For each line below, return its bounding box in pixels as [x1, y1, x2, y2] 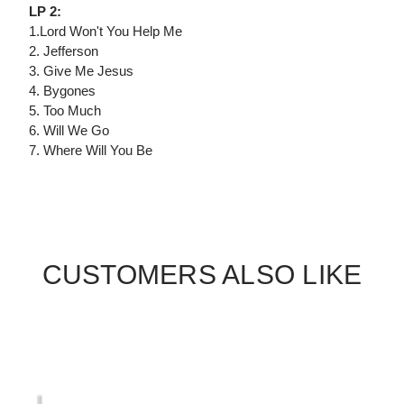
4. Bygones [29, 83, 96, 99]
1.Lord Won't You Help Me [29, 23, 182, 40]
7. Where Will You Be [29, 142, 152, 159]
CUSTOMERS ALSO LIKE [41, 260, 363, 290]
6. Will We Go [29, 123, 109, 139]
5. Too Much [29, 103, 101, 119]
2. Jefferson [29, 43, 98, 60]
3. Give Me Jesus [29, 63, 133, 79]
